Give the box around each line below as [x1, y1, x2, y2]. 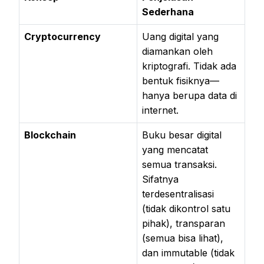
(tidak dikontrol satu [142, 202, 230, 214]
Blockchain [24, 128, 76, 141]
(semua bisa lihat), [142, 232, 223, 244]
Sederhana [142, 5, 194, 18]
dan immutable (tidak [142, 246, 235, 259]
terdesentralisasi [142, 187, 214, 200]
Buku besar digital [142, 128, 222, 141]
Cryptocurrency [24, 30, 101, 42]
